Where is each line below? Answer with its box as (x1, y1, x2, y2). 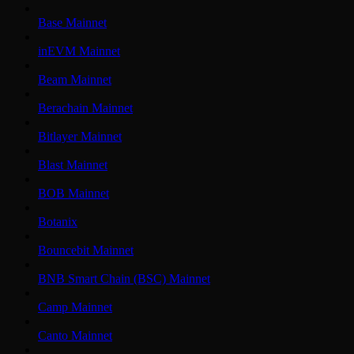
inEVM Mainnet (38, 44, 120, 58)
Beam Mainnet (38, 73, 111, 87)
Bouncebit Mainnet (38, 243, 134, 258)
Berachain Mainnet (38, 101, 133, 115)
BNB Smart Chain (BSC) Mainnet (38, 272, 210, 286)
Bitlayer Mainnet (38, 130, 122, 144)
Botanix (38, 215, 77, 229)
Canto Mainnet (38, 329, 112, 343)
